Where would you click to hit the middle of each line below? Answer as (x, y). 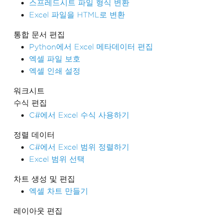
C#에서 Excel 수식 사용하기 (79, 115)
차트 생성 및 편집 (44, 179)
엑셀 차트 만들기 (59, 191)
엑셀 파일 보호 (55, 59)
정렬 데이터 (34, 135)
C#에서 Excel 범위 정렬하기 (79, 147)
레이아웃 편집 (38, 211)
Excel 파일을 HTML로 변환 (77, 15)
